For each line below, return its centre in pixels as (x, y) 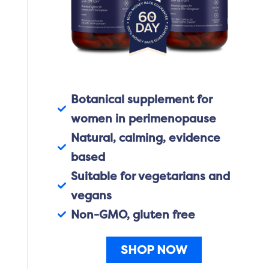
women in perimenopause (144, 119)
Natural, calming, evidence (146, 138)
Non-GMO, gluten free (133, 215)
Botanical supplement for (142, 99)
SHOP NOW (154, 250)
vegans (92, 195)
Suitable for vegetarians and (151, 176)
